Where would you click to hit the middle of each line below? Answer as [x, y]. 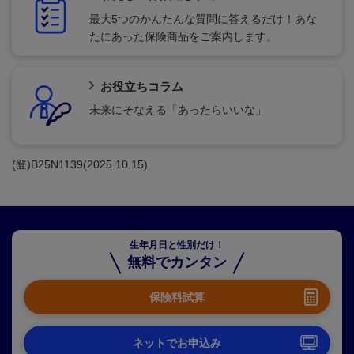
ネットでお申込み [177, 343]
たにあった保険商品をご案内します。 [183, 36]
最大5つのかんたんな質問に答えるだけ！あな [203, 19]
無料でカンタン [177, 263]
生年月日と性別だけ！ [177, 245]
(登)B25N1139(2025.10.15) [80, 164]
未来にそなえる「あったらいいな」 [178, 110]
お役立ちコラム [141, 86]
